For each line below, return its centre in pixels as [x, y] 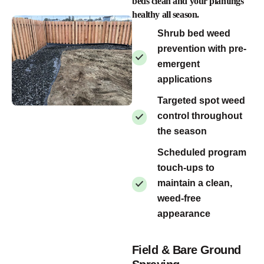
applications [185, 80]
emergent [179, 64]
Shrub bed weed [194, 34]
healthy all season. [166, 15]
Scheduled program [202, 153]
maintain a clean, [195, 183]
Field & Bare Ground [187, 250]
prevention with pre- [202, 49]
